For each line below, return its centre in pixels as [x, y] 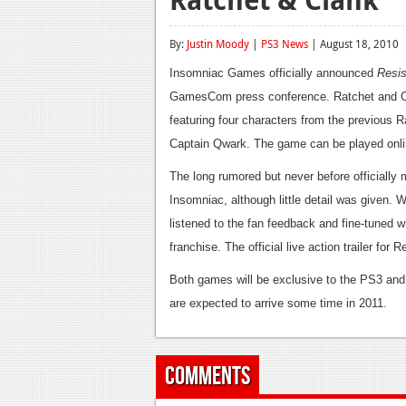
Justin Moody [218, 43]
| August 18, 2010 [353, 43]
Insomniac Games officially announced [273, 73]
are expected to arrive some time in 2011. [278, 303]
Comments [208, 377]
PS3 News [285, 43]
